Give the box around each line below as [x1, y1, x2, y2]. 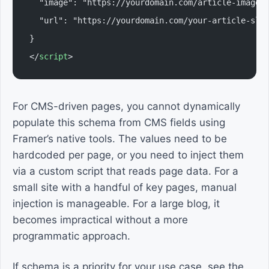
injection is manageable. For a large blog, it [13, 198, 220, 210]
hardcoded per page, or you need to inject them [13, 149, 244, 161]
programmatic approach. [13, 230, 130, 242]
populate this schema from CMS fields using [13, 116, 225, 128]
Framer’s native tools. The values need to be [13, 133, 227, 145]
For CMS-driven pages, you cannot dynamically [13, 100, 240, 112]
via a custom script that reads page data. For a [13, 165, 238, 177]
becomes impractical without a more [13, 214, 188, 226]
